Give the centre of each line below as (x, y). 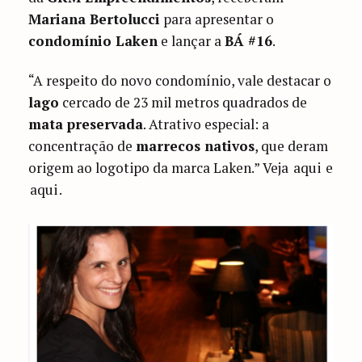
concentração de (82, 146)
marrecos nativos (196, 146)
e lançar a (192, 40)
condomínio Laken (93, 40)
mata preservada (86, 124)
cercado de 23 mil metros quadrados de (183, 103)
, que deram (292, 146)
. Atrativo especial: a (206, 124)
